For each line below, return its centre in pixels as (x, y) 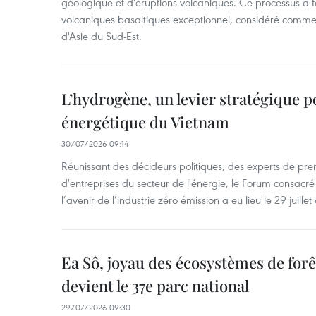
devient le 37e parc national (155, 286)
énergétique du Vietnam (145, 122)
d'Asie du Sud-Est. (102, 36)
